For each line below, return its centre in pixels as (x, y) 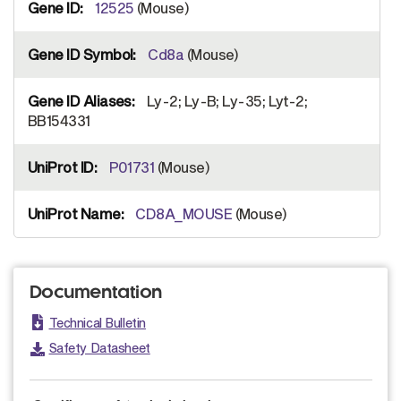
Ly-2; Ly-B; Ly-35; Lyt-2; (226, 101)
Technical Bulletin (97, 323)
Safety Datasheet (99, 348)
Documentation (96, 294)
